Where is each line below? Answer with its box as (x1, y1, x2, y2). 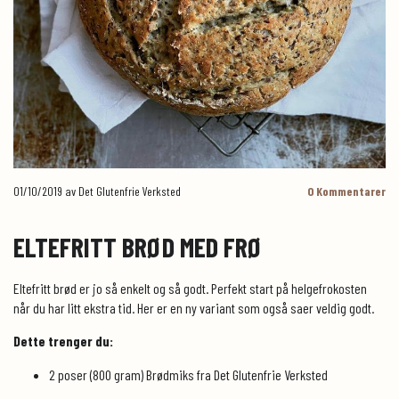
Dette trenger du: (13, 331, 113, 349)
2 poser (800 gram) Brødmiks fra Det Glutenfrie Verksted (49, 365, 328, 383)
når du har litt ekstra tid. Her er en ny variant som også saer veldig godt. (13, 298, 377, 316)
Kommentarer (313, 183, 386, 199)
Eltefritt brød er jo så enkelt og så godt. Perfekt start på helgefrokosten (13, 279, 367, 297)
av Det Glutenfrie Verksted (62, 183, 181, 199)
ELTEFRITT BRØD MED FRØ (13, 230, 263, 263)
